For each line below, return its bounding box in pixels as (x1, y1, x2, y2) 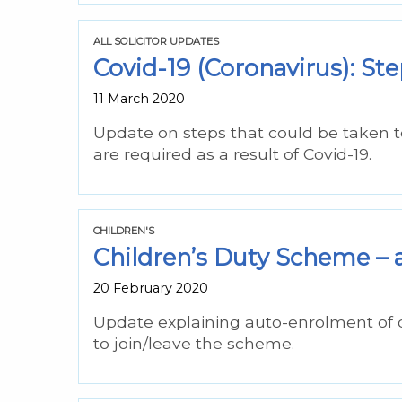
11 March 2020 (93, 90, 185, 107)
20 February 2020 (93, 279, 208, 296)
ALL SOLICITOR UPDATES (93, 34, 219, 48)
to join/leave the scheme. (93, 333, 294, 353)
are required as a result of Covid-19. (93, 144, 371, 163)
